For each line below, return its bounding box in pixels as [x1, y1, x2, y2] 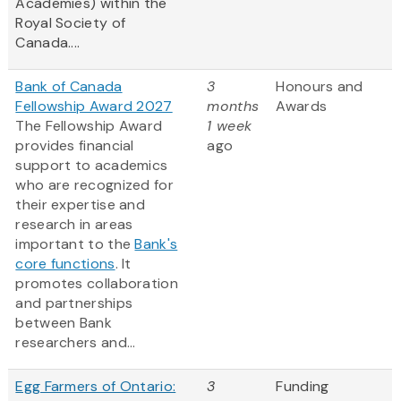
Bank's [134, 235, 178, 254]
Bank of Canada [15, 77, 123, 97]
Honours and [276, 77, 363, 97]
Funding [276, 377, 329, 397]
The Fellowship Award [15, 116, 163, 136]
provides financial [15, 136, 134, 156]
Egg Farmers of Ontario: [15, 377, 176, 397]
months [207, 97, 260, 116]
